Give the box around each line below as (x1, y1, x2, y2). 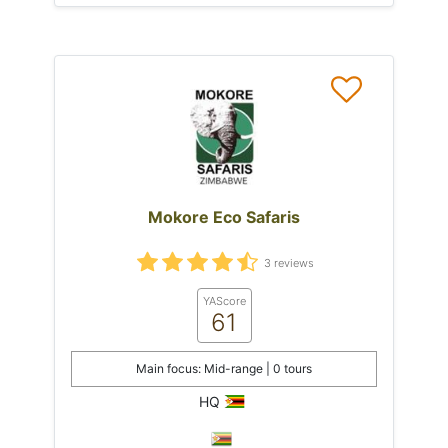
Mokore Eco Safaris (148, 206, 300, 227)
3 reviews (263, 256, 314, 271)
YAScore (202, 293, 246, 308)
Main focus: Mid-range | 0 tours (136, 360, 312, 376)
